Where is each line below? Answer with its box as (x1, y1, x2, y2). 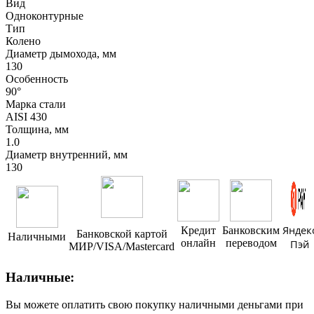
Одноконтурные (6, 10, 83, 22)
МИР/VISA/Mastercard (69, 240, 175, 253)
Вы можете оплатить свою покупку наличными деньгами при (6, 298, 303, 310)
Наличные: (6, 270, 74, 285)
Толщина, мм (6, 123, 69, 136)
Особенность (6, 73, 68, 86)
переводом (225, 237, 277, 250)
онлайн (181, 237, 216, 250)
